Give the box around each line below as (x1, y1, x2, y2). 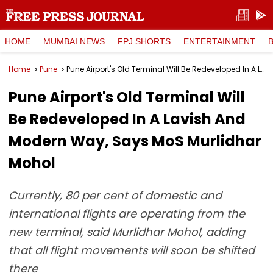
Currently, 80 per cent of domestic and (9, 188, 222, 203)
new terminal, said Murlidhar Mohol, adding (9, 224, 245, 239)
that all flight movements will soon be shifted (9, 243, 255, 258)
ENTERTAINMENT (183, 36, 255, 46)
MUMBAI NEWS (43, 36, 105, 46)
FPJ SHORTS (118, 36, 171, 46)
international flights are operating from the (9, 206, 245, 221)
